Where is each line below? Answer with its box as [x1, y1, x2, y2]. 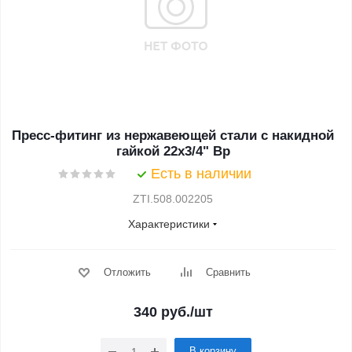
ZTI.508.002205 [133, 192, 213, 205]
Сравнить [205, 266, 251, 278]
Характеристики [128, 218, 210, 230]
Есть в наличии [151, 166, 251, 181]
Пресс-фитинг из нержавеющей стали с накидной [12, 128, 334, 143]
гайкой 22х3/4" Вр [115, 144, 230, 159]
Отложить [103, 266, 151, 278]
